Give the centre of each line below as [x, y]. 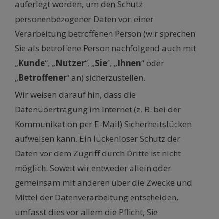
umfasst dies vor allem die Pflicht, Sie [86, 212]
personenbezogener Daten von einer [84, 19]
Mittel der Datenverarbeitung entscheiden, [97, 197]
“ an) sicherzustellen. [106, 78]
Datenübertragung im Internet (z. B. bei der [98, 109]
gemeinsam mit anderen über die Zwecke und [103, 183]
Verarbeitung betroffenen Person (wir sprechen [105, 34]
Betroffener [42, 78]
